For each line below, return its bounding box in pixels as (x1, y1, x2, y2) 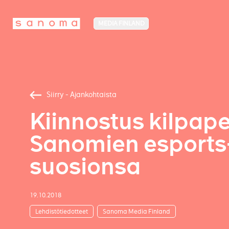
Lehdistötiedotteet (35, 207, 88, 215)
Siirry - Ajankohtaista (46, 90, 117, 99)
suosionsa (29, 152, 141, 181)
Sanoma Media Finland (103, 207, 170, 215)
